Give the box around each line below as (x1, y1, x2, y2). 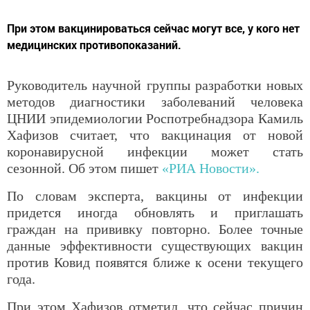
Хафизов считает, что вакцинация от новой (7, 127, 303, 143)
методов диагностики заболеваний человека (7, 94, 303, 110)
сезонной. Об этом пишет (7, 161, 162, 176)
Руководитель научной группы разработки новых (7, 77, 303, 93)
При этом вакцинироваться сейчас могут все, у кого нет (7, 21, 300, 36)
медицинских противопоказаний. (7, 37, 181, 53)
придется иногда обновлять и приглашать (7, 205, 303, 221)
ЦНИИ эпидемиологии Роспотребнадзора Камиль (7, 111, 303, 127)
